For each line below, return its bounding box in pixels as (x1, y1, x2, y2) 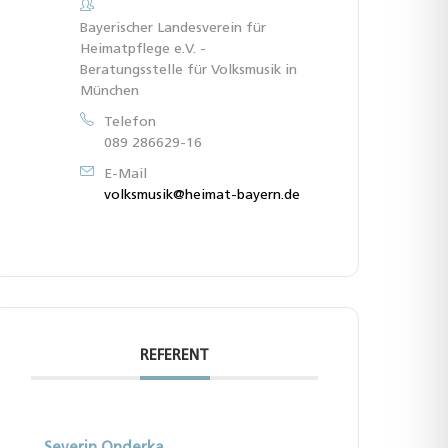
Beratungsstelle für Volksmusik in (80, 62, 298, 78)
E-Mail (104, 166, 148, 182)
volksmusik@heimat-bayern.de (104, 187, 301, 203)
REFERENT (140, 348, 210, 364)
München (80, 83, 140, 99)
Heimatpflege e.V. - (80, 41, 207, 57)
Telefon (104, 114, 157, 130)
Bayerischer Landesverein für (80, 20, 267, 36)
